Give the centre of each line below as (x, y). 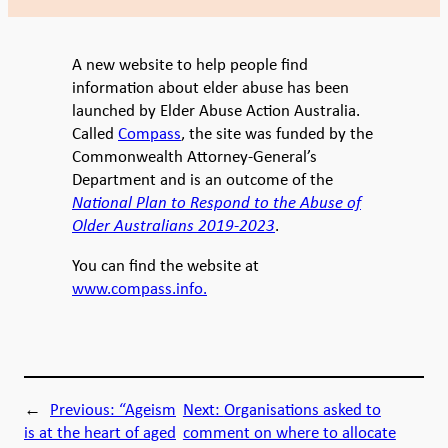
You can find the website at (165, 264)
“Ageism (147, 408)
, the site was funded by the (277, 133)
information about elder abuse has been (210, 87)
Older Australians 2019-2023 (173, 225)
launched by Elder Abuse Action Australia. (216, 110)
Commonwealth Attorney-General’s (194, 156)
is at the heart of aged (100, 431)
